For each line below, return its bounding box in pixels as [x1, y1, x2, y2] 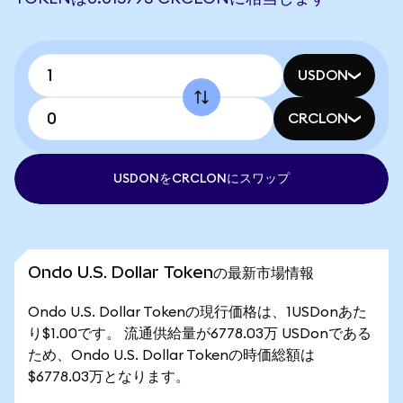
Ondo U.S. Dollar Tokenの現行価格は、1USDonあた [28, 305, 367, 319]
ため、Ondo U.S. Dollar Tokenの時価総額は [28, 348, 315, 363]
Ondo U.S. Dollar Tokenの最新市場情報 [28, 263, 314, 282]
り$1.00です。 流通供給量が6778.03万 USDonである [28, 327, 372, 341]
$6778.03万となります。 [28, 370, 190, 384]
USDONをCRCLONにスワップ [113, 173, 290, 185]
